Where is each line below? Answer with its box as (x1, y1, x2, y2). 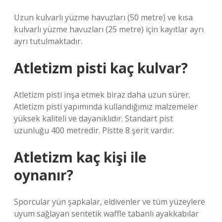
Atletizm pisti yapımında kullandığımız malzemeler (14, 101, 198, 112)
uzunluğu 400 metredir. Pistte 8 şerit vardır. (14, 125, 174, 136)
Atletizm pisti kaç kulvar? (14, 58, 188, 77)
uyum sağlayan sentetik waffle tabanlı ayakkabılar (14, 208, 199, 219)
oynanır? (14, 166, 73, 184)
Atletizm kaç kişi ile (14, 148, 146, 166)
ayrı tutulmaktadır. (14, 36, 82, 47)
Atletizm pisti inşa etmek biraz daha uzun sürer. (14, 89, 190, 100)
